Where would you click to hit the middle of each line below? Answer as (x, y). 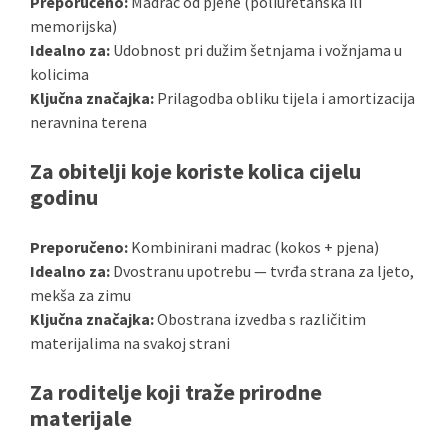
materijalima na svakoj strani (130, 343)
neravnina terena (88, 122)
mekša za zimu (80, 295)
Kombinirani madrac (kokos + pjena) (253, 247)
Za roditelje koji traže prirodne (176, 392)
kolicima (59, 74)
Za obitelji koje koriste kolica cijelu (195, 171)
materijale (81, 418)
